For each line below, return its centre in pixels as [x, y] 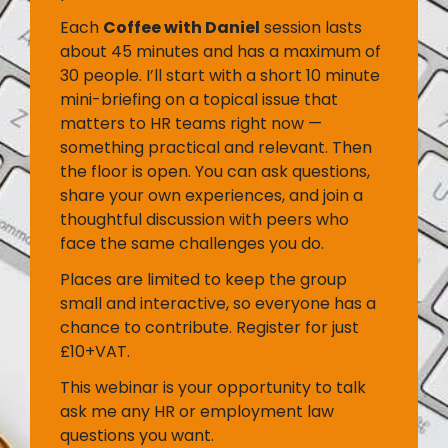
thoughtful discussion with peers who [204, 219]
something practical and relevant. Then [216, 147]
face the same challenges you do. [192, 243]
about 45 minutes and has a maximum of [220, 51]
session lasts [311, 27]
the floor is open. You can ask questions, [215, 171]
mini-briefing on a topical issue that [199, 99]
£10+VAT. [95, 351]
